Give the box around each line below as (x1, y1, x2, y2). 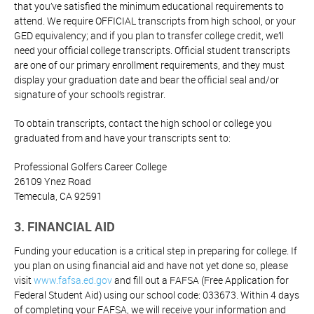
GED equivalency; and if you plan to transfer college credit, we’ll (14, 29, 284, 43)
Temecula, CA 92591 (14, 189, 102, 203)
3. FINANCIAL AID (14, 218, 115, 235)
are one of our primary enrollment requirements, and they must (14, 58, 285, 72)
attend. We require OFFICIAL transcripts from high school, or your (14, 14, 296, 28)
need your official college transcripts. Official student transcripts (14, 43, 290, 57)
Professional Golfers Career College (14, 160, 167, 174)
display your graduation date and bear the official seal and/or (14, 73, 279, 87)
